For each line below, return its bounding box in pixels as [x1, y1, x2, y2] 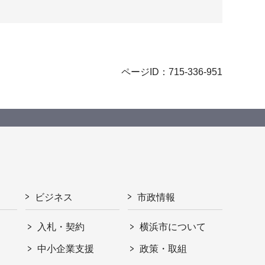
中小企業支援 [37, 244, 95, 254]
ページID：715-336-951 [121, 67, 222, 77]
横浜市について [140, 222, 206, 232]
